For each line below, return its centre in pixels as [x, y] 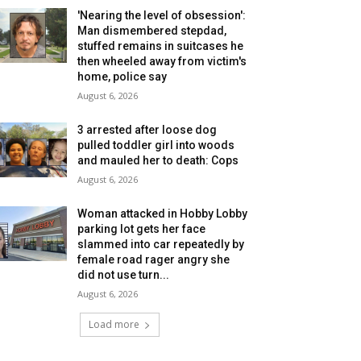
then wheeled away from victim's [162, 61]
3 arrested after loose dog [147, 130]
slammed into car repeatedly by [161, 244]
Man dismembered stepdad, [152, 31]
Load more [114, 324]
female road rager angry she [154, 259]
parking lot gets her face [142, 229]
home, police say [122, 77]
